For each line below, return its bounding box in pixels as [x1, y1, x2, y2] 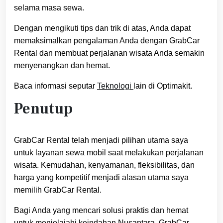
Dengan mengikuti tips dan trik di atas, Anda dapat [14, 24, 191, 33]
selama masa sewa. [14, 3, 84, 12]
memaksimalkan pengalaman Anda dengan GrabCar [14, 36, 200, 45]
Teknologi [97, 82, 133, 91]
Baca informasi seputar [14, 82, 97, 91]
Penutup [14, 99, 73, 119]
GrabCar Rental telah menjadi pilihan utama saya [14, 136, 188, 145]
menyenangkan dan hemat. [14, 61, 110, 70]
